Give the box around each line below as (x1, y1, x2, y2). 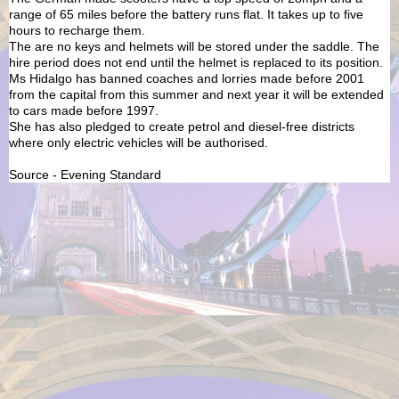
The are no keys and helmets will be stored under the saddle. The (9, 38, 379, 53)
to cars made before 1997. (9, 102, 159, 118)
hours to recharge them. (9, 22, 145, 37)
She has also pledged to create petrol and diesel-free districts (9, 118, 354, 134)
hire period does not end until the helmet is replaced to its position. (9, 54, 383, 69)
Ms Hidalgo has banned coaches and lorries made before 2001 (9, 70, 364, 85)
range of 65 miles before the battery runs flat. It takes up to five (9, 6, 363, 21)
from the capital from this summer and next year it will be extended (9, 86, 384, 102)
